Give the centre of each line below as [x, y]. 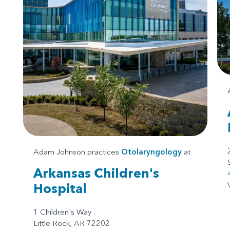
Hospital [60, 189]
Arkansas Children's [96, 173]
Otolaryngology [151, 152]
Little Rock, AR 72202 [72, 223]
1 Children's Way [62, 212]
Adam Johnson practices [77, 152]
